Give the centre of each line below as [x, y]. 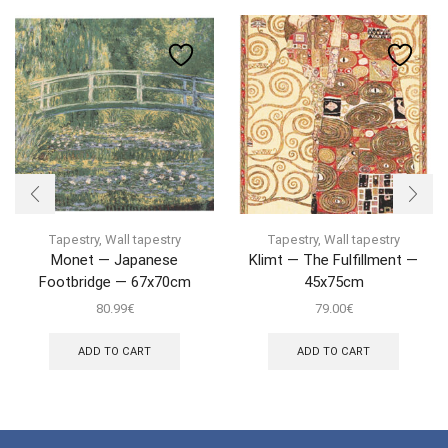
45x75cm [333, 282]
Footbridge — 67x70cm [114, 282]
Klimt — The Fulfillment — [333, 260]
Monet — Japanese [114, 260]
